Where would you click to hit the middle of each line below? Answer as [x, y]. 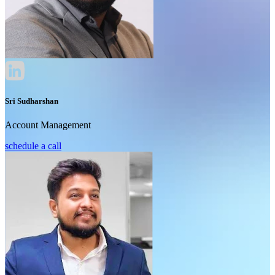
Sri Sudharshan [32, 101]
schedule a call [33, 146]
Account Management [48, 125]
